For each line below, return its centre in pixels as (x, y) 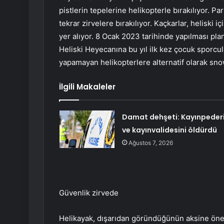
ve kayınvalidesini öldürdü (169, 130)
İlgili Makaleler (87, 87)
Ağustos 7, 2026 (150, 143)
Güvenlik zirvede (89, 193)
